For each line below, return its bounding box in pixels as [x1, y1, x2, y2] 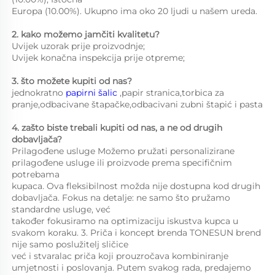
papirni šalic [66, 87, 120, 99]
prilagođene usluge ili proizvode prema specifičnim [12, 157, 232, 169]
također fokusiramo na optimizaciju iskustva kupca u [12, 215, 238, 227]
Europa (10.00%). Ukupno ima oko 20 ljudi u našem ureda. [12, 6, 260, 17]
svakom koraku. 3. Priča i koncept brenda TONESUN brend [12, 227, 261, 239]
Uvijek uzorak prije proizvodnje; [12, 41, 152, 52]
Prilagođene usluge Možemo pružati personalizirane [12, 145, 234, 157]
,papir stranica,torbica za [120, 87, 224, 99]
